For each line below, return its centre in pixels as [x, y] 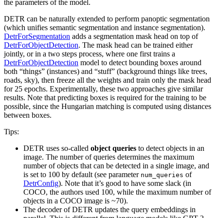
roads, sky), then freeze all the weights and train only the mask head [108, 80]
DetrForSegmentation [37, 36]
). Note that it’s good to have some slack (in [125, 183]
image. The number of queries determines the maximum [109, 157]
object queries [113, 148]
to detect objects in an [170, 148]
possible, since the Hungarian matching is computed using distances [108, 107]
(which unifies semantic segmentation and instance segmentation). [105, 28]
